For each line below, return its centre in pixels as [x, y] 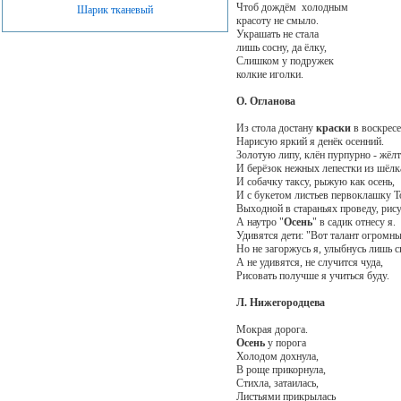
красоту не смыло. [277, 20]
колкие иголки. [269, 74]
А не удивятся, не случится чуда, [309, 262]
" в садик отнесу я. [354, 222]
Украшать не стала [277, 34]
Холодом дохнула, [277, 356]
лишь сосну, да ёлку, [281, 47]
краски [333, 128]
